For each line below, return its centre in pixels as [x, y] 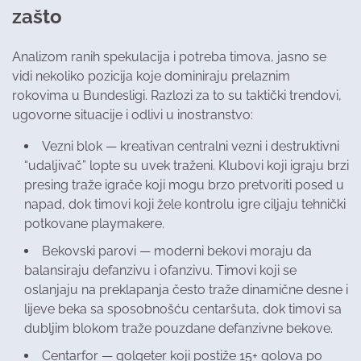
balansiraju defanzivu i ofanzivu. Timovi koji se [160, 270]
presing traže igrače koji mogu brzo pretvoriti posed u [184, 185]
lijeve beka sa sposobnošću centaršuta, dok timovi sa [183, 309]
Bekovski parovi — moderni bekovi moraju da [177, 251]
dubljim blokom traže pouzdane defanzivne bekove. [178, 328]
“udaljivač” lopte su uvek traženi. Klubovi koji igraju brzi [187, 165]
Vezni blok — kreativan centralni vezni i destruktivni [191, 146]
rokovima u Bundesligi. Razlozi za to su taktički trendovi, [177, 95]
